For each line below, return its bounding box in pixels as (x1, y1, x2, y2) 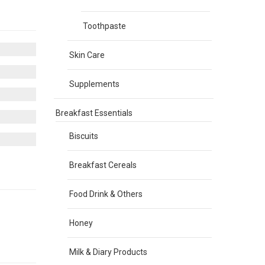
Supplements (69, 79, 119, 89)
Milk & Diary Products (69, 247, 147, 257)
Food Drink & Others (69, 189, 143, 199)
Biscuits (69, 131, 98, 141)
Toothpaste (83, 21, 126, 31)
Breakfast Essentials (56, 108, 132, 118)
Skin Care (69, 50, 105, 60)
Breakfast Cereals (69, 160, 137, 170)
